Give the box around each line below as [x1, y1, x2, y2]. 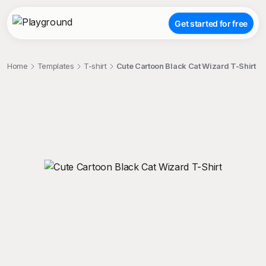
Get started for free [175, 18, 248, 28]
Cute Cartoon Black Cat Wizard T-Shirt [116, 61, 256, 71]
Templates [37, 61, 74, 71]
